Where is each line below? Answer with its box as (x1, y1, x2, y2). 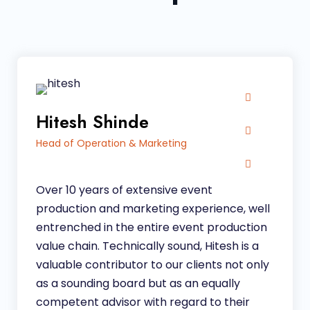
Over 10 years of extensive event (36, 182, 212, 198)
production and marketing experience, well (36, 201, 270, 217)
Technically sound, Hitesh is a (100, 238, 259, 254)
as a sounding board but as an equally (36, 275, 240, 291)
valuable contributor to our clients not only (36, 257, 269, 273)
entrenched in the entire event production (36, 219, 267, 235)
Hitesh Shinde (36, 109, 149, 134)
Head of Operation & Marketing (36, 136, 187, 150)
